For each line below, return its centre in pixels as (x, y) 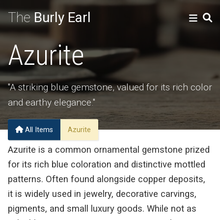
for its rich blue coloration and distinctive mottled (107, 164)
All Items (38, 130)
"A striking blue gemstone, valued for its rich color (110, 87)
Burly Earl (61, 17)
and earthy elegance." (52, 102)
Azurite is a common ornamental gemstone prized (109, 149)
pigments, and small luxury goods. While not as (102, 208)
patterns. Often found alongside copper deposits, (107, 179)
